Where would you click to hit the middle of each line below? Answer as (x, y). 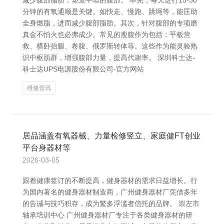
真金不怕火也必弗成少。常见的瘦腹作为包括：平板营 (106, 34)
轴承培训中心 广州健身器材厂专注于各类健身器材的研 (107, 215)
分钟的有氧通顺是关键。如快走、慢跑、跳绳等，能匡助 (110, 11)
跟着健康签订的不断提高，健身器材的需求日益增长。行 (110, 180)
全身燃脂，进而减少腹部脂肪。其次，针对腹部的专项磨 (110, 23)
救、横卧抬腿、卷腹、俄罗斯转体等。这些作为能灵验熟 (110, 46)
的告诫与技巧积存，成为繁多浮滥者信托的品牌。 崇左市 (111, 203)
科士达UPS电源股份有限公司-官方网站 (83, 69)
